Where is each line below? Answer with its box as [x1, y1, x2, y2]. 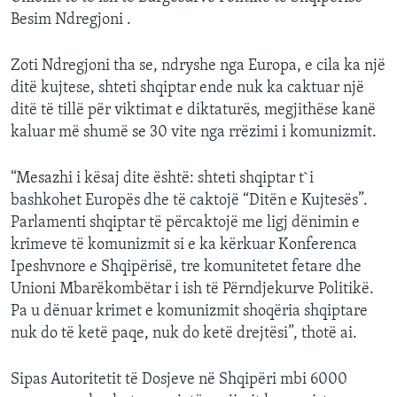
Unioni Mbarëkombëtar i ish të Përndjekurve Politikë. [11, 280, 374, 298]
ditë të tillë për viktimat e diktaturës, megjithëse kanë [11, 101, 376, 119]
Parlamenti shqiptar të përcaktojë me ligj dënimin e [11, 214, 360, 231]
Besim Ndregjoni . [11, 11, 131, 28]
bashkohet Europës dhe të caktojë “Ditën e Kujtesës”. [11, 191, 368, 209]
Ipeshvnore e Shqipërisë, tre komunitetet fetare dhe [11, 258, 362, 276]
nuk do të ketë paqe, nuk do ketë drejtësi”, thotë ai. [11, 324, 357, 342]
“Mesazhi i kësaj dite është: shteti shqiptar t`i [11, 169, 314, 187]
